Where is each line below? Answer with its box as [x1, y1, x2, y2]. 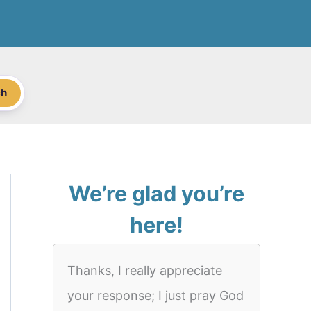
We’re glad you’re [69, 180, 244, 206]
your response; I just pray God [67, 288, 244, 303]
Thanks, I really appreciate [67, 263, 222, 278]
